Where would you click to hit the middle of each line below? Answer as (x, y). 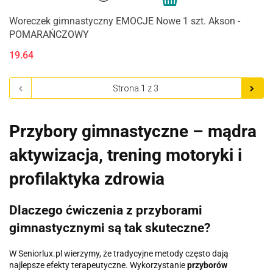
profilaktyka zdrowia (87, 179)
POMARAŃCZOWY (49, 34)
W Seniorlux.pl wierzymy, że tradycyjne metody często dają (119, 253)
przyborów (207, 265)
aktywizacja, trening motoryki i (126, 155)
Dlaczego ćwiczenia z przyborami (106, 211)
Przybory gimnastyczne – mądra (133, 131)
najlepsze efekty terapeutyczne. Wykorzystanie (97, 265)
